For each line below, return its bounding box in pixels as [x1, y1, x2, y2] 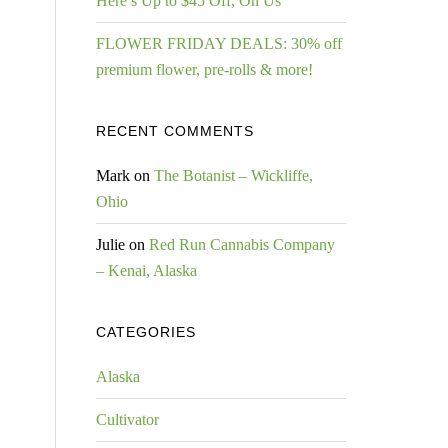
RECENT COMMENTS [96, 123, 254, 139]
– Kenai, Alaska [96, 262, 197, 279]
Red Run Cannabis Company [149, 236, 335, 253]
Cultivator [96, 411, 159, 428]
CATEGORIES [96, 324, 196, 340]
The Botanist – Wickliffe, [154, 167, 313, 184]
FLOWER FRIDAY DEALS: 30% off [96, 35, 342, 52]
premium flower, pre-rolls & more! [96, 61, 313, 78]
